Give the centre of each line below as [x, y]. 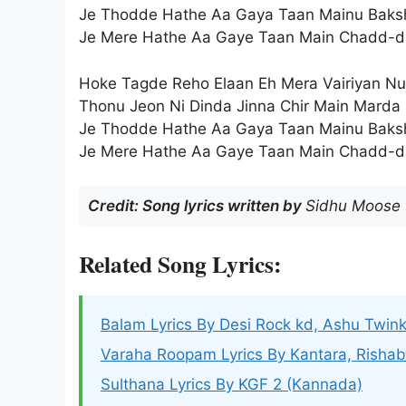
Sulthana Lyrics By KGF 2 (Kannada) [232, 384]
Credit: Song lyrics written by [197, 206]
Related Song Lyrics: [180, 263]
